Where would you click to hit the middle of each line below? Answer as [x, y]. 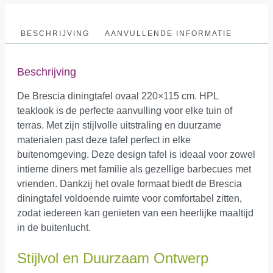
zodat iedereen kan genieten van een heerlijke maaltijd [135, 213]
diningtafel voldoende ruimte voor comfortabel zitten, [129, 198]
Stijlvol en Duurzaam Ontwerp [113, 258]
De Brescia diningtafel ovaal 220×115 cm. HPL [118, 96]
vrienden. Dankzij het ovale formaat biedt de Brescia [129, 183]
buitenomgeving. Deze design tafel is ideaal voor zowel [136, 154]
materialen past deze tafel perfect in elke [104, 140]
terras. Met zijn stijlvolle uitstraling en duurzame [119, 125]
